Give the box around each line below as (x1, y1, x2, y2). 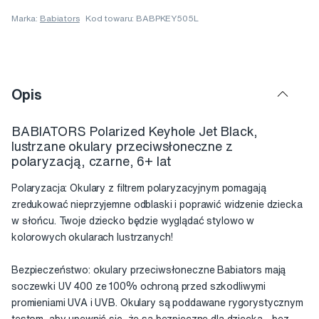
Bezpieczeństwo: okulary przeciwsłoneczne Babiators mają (11, 265, 286, 275)
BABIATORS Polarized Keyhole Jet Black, (11, 125, 258, 137)
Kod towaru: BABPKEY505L (85, 14, 199, 23)
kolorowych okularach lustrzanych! (11, 232, 173, 242)
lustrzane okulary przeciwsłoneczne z (11, 140, 233, 152)
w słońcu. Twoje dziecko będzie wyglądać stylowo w (11, 216, 255, 226)
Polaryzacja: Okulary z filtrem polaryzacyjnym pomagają (11, 183, 266, 193)
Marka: (11, 14, 41, 23)
